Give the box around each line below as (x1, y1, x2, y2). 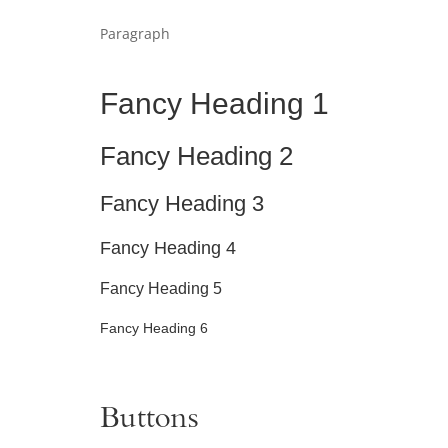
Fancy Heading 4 (100, 238, 236, 259)
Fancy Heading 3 (100, 191, 264, 217)
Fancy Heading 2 (100, 141, 293, 172)
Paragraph (100, 24, 170, 44)
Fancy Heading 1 (100, 87, 329, 121)
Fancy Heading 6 (100, 320, 208, 337)
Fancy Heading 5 (100, 280, 222, 298)
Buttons (100, 402, 198, 439)
